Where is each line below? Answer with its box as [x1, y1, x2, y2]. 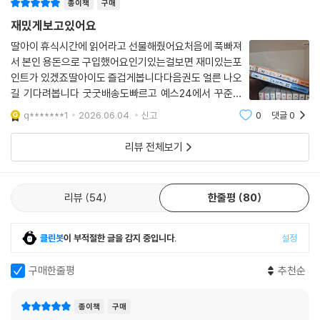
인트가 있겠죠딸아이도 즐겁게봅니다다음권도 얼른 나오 [11, 86, 242, 100]
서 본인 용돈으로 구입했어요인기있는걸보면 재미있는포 [11, 70, 242, 84]
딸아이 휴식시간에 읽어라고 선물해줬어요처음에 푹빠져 [11, 54, 242, 69]
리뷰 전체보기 [124, 155, 183, 169]
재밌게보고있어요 [11, 33, 96, 49]
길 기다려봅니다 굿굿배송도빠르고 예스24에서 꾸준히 [11, 101, 242, 116]
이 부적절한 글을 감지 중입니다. [64, 247, 177, 259]
